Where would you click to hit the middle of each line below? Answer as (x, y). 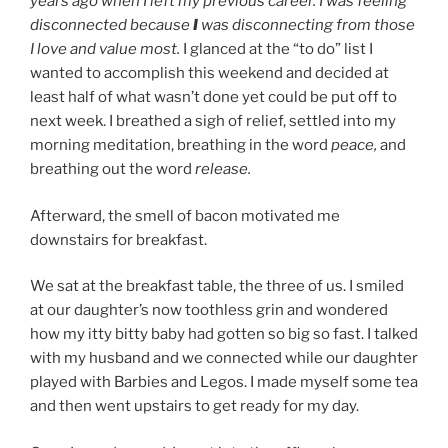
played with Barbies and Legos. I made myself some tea (224, 382)
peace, (355, 145)
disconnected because (111, 25)
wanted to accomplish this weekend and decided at (209, 73)
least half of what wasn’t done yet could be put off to (213, 97)
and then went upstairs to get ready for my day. (194, 406)
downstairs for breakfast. (118, 239)
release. (221, 169)
